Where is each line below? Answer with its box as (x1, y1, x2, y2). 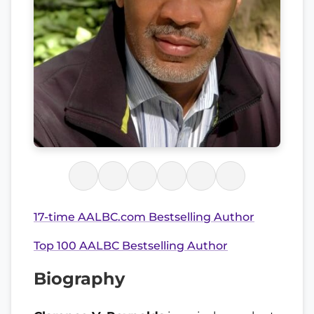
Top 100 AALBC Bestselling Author (34, 239, 228, 253)
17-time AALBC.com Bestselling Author (34, 210, 254, 224)
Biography (34, 268, 125, 289)
